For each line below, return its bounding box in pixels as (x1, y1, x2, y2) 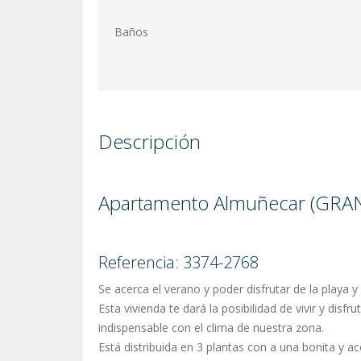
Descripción (98, 128, 201, 155)
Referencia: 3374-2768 (98, 251, 259, 273)
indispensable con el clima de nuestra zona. (98, 320, 324, 335)
